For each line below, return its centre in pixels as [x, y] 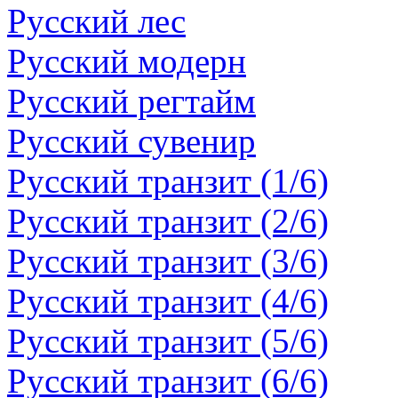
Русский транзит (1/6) [168, 181]
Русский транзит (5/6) [168, 341]
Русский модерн [127, 61]
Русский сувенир [131, 141]
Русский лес [96, 21]
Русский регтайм [131, 101]
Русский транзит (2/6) [168, 221]
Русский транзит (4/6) [168, 301]
